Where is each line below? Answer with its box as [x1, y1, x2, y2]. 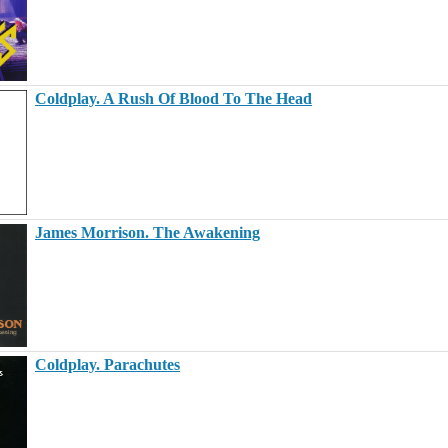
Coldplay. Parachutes [35, 356, 180, 373]
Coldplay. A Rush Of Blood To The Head [35, 90, 312, 107]
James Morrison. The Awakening [35, 224, 260, 241]
